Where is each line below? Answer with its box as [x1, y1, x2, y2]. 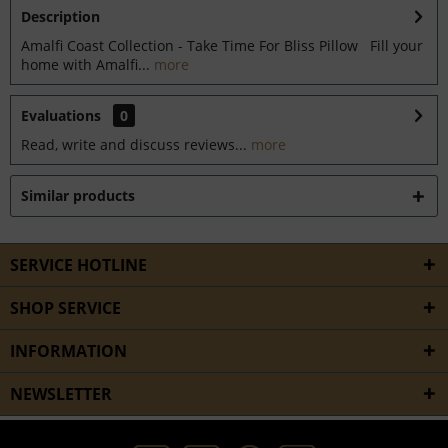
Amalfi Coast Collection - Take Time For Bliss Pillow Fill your [21, 36, 423, 55]
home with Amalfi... [21, 55, 150, 74]
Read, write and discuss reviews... [21, 135, 247, 154]
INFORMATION [10, 340, 127, 362]
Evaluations [21, 106, 101, 125]
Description [21, 7, 100, 26]
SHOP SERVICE [10, 297, 121, 319]
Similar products [21, 186, 135, 205]
